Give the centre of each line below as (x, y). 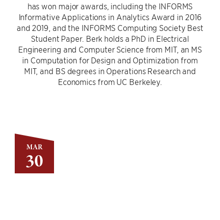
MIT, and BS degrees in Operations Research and (110, 71)
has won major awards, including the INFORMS (110, 6)
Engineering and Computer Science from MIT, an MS (110, 49)
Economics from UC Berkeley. (110, 82)
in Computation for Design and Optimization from (110, 60)
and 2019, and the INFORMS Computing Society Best (110, 27)
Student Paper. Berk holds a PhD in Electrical (110, 38)
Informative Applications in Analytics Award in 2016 (110, 17)
